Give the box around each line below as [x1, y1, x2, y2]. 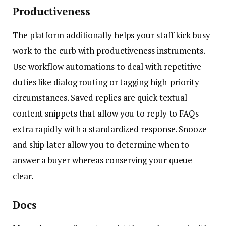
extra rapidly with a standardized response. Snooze [13, 123, 207, 135]
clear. [13, 169, 33, 182]
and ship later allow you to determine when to [13, 138, 190, 150]
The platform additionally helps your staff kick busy [13, 29, 210, 41]
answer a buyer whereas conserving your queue [13, 154, 193, 166]
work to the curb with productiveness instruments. [13, 44, 205, 56]
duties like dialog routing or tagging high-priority [13, 76, 199, 88]
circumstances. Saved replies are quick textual [13, 91, 188, 103]
